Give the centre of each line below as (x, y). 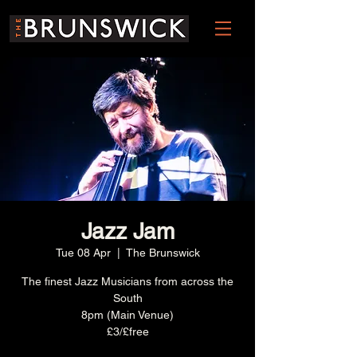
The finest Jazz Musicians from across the (127, 281)
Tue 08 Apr (83, 253)
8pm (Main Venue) (127, 315)
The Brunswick (163, 253)
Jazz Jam (127, 231)
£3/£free (127, 331)
